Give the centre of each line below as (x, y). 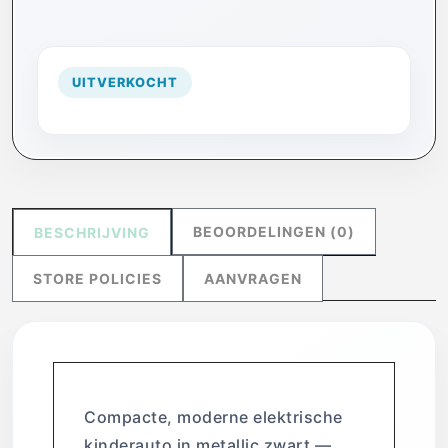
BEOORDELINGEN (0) (274, 231)
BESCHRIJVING (92, 232)
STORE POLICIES (97, 278)
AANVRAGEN (253, 278)
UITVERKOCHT (125, 82)
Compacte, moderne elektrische (213, 416)
